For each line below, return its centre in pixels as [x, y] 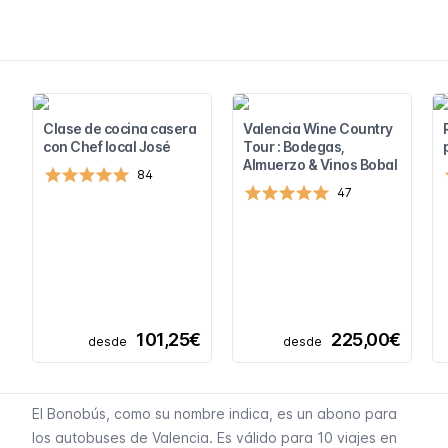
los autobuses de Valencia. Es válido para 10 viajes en [214, 437]
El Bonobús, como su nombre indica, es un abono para [214, 413]
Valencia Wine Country [318, 128]
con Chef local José [107, 146]
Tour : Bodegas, [294, 146]
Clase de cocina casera [119, 128]
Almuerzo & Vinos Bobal [320, 164]
